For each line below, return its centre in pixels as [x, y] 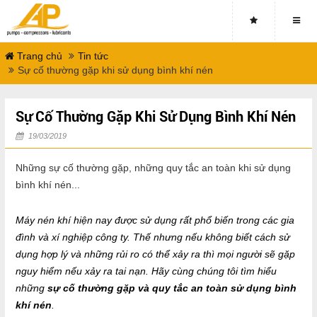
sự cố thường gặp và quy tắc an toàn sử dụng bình [172, 288]
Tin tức [93, 56]
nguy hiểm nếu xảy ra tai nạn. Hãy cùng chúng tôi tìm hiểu [146, 271]
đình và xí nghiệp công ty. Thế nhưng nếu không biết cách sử [153, 237]
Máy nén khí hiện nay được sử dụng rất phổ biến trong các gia [155, 220]
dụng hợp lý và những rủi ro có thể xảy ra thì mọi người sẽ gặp [155, 254]
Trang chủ [38, 56]
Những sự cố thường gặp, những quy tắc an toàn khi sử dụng [153, 168]
